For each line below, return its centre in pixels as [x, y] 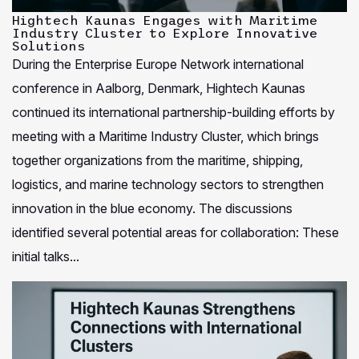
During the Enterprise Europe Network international [158, 65]
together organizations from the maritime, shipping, [157, 161]
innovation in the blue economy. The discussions [152, 209]
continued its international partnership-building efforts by [173, 113]
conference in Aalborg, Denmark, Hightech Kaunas [159, 89]
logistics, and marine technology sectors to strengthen [168, 185]
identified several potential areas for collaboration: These [175, 233]
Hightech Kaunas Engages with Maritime [165, 20]
